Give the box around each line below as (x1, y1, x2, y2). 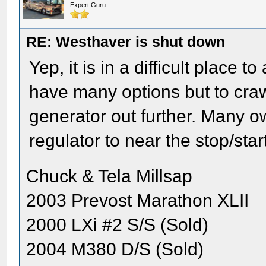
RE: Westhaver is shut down (26, 33, 226, 50)
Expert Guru (70, 1, 106, 8)
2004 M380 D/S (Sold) (26, 239, 204, 259)
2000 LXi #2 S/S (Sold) (26, 215, 209, 235)
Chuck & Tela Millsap (26, 166, 193, 186)
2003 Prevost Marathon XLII (26, 191, 249, 210)
